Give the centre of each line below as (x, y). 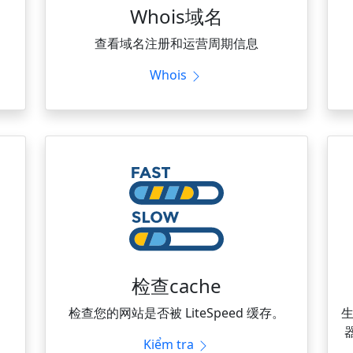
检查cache (176, 285)
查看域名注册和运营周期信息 (176, 43)
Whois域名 (176, 16)
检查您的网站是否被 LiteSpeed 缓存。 (176, 312)
